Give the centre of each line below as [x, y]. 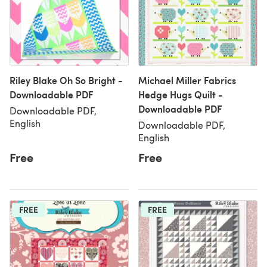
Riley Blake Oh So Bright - [66, 80]
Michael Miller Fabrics [187, 80]
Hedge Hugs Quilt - [181, 94]
